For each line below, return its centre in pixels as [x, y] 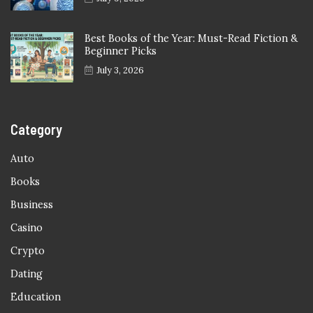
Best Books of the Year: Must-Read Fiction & [191, 39]
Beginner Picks [121, 51]
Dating [27, 274]
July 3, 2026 [120, 71]
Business [32, 205]
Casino [27, 228]
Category [36, 130]
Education [36, 297]
